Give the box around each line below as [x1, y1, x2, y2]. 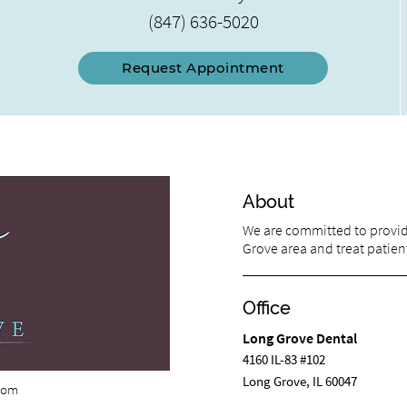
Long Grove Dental [242, 329, 357, 348]
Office [242, 298, 291, 320]
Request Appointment [122, 58, 284, 76]
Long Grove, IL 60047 [242, 372, 357, 391]
